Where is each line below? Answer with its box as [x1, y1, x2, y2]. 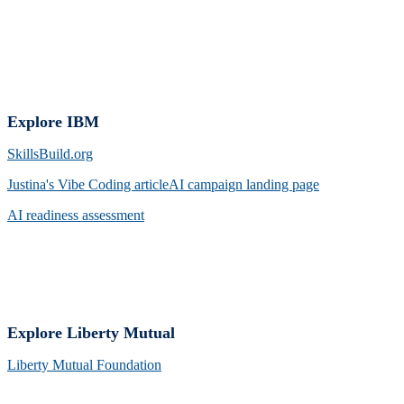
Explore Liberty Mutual [7, 323, 175, 342]
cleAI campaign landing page [152, 176, 319, 192]
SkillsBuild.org [7, 145, 93, 161]
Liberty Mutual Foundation [7, 356, 161, 372]
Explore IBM [7, 112, 99, 131]
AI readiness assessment [7, 207, 144, 223]
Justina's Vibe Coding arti [7, 176, 152, 192]
